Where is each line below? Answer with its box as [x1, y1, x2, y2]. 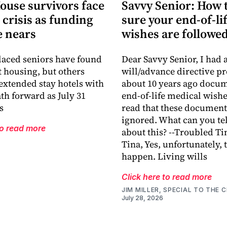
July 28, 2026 [122, 194, 163, 202]
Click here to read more [122, 172, 212, 182]
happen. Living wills [122, 150, 207, 163]
